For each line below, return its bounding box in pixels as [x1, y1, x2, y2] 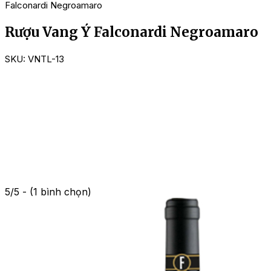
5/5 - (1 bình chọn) [5, 186, 91, 198]
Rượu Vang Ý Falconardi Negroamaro [5, 23, 258, 41]
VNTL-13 [28, 53, 64, 65]
